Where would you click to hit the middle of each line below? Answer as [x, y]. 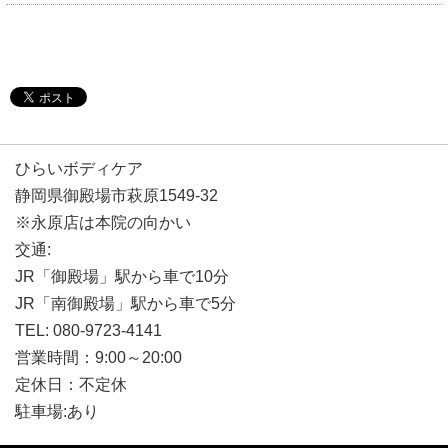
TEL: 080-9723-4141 [88, 330]
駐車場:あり [57, 411]
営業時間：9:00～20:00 [98, 357]
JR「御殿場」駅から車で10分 [122, 276]
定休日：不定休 [71, 384]
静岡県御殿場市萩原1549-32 [116, 195]
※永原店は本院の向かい [103, 222]
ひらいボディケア [79, 168]
